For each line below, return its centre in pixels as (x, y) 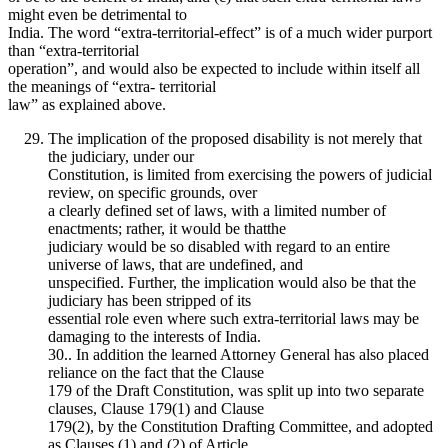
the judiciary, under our (121, 156)
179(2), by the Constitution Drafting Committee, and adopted (240, 426)
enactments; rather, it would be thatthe (167, 228)
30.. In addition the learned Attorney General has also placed (238, 354)
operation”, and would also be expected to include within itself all (214, 68)
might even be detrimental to (97, 14)
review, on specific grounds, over (152, 192)
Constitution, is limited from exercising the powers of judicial (240, 174)
